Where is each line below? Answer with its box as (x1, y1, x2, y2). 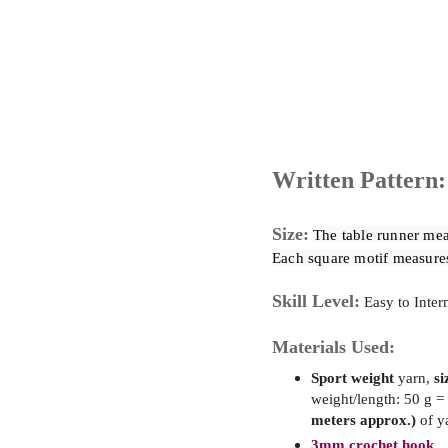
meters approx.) (310, 411, 420, 429)
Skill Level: (272, 290, 360, 311)
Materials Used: (272, 336, 395, 357)
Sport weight (310, 369, 394, 387)
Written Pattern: (272, 166, 446, 193)
